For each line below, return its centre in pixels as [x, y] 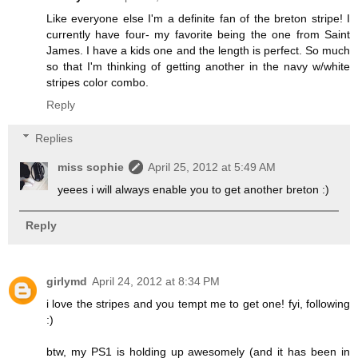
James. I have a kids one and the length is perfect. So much [198, 51]
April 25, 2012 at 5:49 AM [212, 167]
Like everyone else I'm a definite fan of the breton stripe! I [198, 19]
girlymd [67, 281]
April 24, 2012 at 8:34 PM [156, 281]
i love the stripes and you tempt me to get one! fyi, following [198, 303]
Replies [54, 138]
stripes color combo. [97, 83]
